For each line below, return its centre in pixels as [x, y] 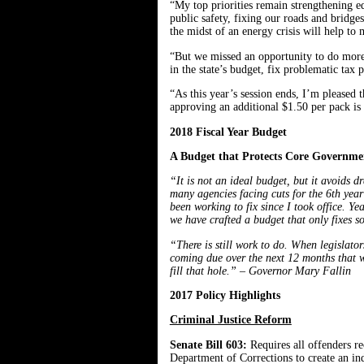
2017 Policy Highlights [225, 296]
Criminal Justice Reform [230, 320]
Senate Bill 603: [210, 344]
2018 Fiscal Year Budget [228, 132]
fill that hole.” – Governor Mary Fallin [260, 271]
